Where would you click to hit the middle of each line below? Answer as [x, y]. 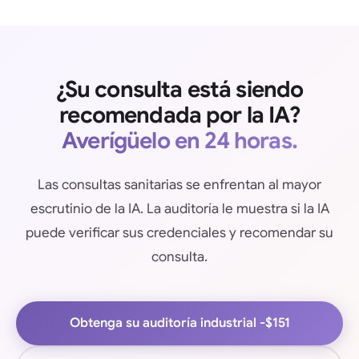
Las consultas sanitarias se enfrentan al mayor [179, 184]
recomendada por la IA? [179, 115]
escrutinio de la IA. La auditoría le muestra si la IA [179, 208]
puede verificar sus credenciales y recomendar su [179, 232]
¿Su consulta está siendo [179, 89]
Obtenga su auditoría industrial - [167, 323]
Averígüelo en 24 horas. [179, 140]
